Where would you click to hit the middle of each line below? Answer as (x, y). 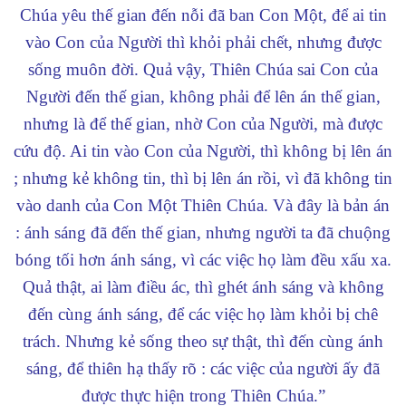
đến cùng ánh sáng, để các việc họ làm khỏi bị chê (203, 314)
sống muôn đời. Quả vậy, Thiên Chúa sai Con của (203, 69)
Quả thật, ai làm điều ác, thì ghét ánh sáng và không (203, 286)
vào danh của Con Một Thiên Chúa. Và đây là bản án (203, 205)
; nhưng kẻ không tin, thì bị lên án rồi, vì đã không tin (203, 178)
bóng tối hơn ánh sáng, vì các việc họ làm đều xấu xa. (203, 259)
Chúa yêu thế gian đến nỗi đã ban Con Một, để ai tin (203, 14)
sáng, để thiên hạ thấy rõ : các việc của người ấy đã (203, 368)
